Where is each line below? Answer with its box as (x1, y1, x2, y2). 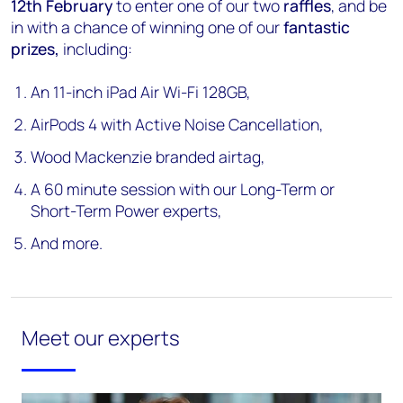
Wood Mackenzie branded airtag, (31, 146, 265, 167)
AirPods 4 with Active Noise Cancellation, (31, 113, 324, 135)
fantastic (283, 16, 350, 38)
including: (63, 38, 132, 59)
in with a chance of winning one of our (11, 16, 283, 38)
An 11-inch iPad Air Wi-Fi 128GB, (31, 81, 251, 103)
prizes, (11, 38, 63, 59)
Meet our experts (22, 324, 180, 352)
